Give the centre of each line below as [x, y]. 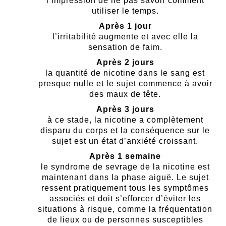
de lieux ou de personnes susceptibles [125, 220]
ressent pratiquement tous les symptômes [125, 188]
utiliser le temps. [125, 11]
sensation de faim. [125, 47]
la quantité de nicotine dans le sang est [125, 73]
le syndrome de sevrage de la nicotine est [125, 167]
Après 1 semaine [125, 156]
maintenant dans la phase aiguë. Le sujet [125, 178]
